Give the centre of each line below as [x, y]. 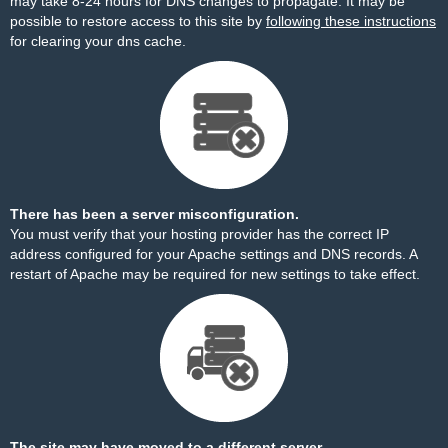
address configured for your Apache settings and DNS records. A [213, 254]
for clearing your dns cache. [98, 41]
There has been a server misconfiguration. [154, 214]
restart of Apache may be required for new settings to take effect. [215, 274]
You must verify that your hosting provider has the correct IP [199, 234]
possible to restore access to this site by [138, 21]
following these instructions [351, 21]
